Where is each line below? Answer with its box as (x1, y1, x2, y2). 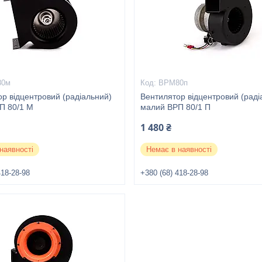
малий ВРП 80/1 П (140, 102, 211, 112)
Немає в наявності (146, 145, 212, 154)
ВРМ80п (158, 78, 188, 87)
